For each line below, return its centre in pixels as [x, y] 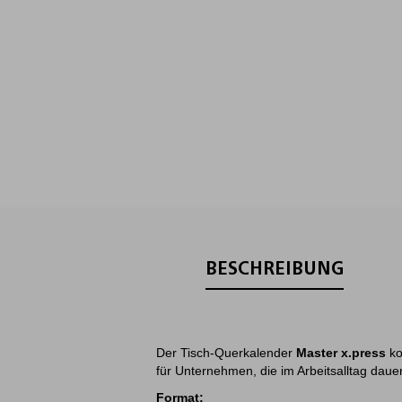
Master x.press [341, 353]
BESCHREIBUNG [274, 270]
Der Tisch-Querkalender [226, 353]
